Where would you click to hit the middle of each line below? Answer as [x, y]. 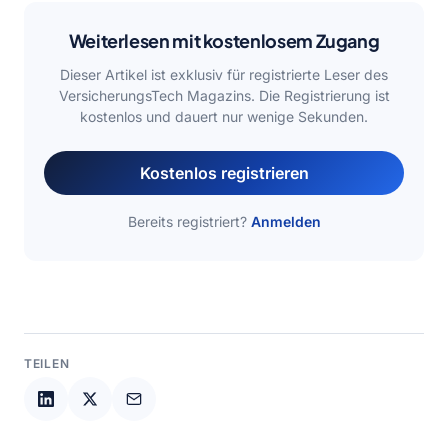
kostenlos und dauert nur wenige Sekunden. [224, 116]
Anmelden [285, 221]
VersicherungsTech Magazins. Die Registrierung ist [224, 95]
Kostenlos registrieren [224, 173]
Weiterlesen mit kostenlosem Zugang [224, 40]
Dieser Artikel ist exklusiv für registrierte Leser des [224, 74]
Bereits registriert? [189, 221]
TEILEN [47, 363]
